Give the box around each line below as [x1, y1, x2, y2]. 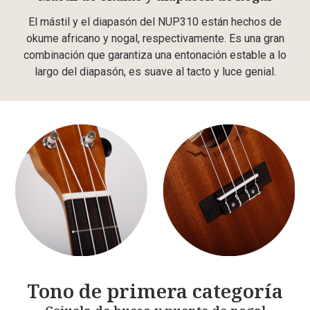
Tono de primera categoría [27, 277, 283, 304]
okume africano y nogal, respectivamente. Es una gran [26, 31, 284, 45]
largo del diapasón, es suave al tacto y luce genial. [34, 64, 276, 78]
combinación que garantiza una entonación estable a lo [24, 48, 286, 62]
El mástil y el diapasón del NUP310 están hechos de [28, 15, 282, 28]
